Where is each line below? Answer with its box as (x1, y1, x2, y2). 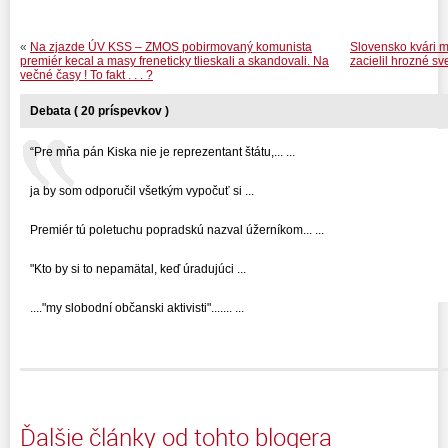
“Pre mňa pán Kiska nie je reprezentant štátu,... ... (30, 144, 295, 159)
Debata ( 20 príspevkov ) (30, 103, 169, 118)
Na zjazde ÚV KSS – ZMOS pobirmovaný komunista (30, 39, 312, 54)
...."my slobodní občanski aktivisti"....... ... (30, 300, 244, 315)
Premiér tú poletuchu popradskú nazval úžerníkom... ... (30, 222, 324, 237)
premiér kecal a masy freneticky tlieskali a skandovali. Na (20, 53, 329, 68)
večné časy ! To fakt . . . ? (20, 67, 153, 82)
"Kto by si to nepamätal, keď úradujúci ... (30, 261, 246, 276)
